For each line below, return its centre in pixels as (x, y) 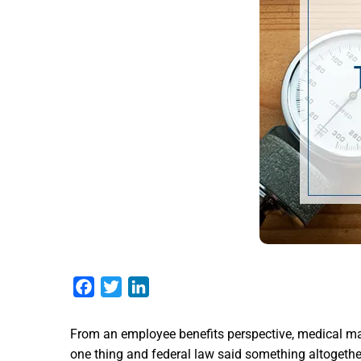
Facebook (122, 286)
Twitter (141, 286)
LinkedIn (173, 286)
